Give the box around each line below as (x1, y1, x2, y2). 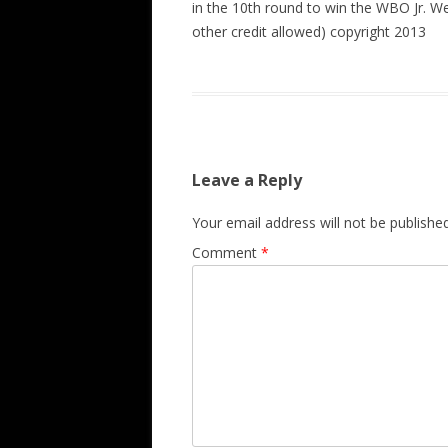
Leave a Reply (192, 168, 302, 191)
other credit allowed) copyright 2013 (192, 21, 426, 41)
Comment (192, 242, 261, 262)
